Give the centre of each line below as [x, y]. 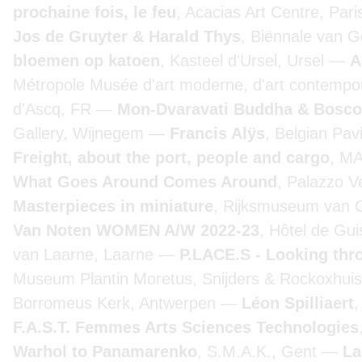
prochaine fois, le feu [95, 12]
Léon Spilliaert [298, 303]
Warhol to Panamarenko [105, 351]
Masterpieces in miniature [113, 206]
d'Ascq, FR [55, 109]
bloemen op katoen [86, 61]
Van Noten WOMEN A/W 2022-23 [136, 230]
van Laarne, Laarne [86, 255]
